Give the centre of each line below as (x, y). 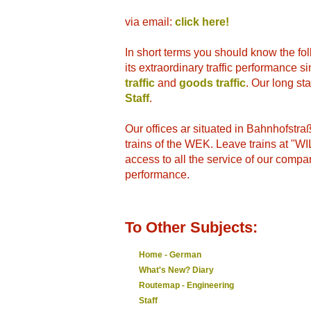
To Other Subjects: (191, 227)
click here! (202, 22)
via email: (150, 22)
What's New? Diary (176, 270)
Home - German (170, 255)
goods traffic (212, 83)
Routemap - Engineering (186, 285)
